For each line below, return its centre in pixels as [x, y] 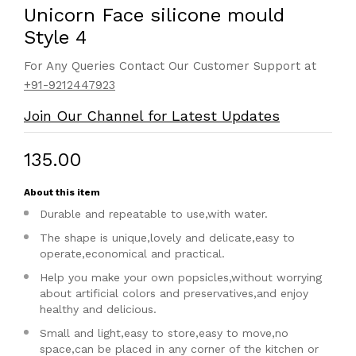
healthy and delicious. [98, 309]
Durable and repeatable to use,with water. [154, 214]
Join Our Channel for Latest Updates [152, 116]
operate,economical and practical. [132, 253]
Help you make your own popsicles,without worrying [181, 277]
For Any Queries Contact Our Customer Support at [170, 66]
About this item [62, 192]
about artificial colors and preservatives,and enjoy [174, 293]
